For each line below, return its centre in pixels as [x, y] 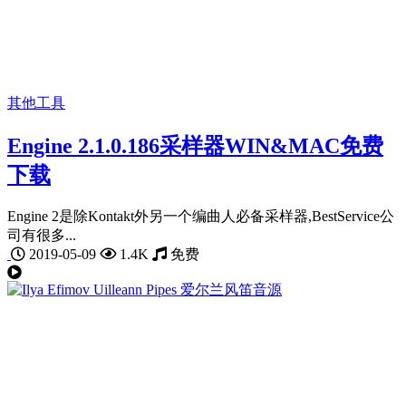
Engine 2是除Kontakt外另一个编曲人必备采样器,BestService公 [201, 216]
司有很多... [42, 235]
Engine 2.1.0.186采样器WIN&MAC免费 [195, 145]
